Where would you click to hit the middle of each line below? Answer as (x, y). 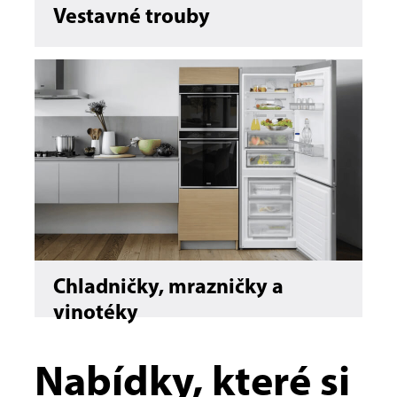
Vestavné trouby (132, 18)
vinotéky (96, 314)
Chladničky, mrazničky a (168, 288)
